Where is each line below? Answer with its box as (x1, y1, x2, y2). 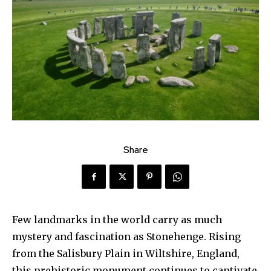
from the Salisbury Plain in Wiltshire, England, (12, 247, 240, 260)
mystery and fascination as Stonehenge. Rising (12, 230, 241, 243)
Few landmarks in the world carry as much (12, 214, 222, 226)
